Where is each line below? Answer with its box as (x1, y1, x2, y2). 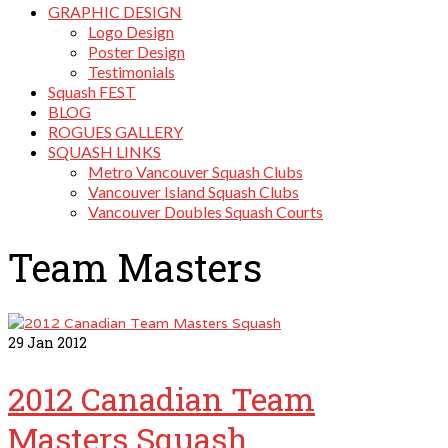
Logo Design (88, 22, 174, 41)
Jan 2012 (24, 332, 87, 352)
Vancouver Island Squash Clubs (88, 182, 299, 201)
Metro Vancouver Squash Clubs (88, 162, 303, 181)
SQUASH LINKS (48, 142, 161, 161)
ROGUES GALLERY (48, 122, 183, 141)
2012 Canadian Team (8, 377, 315, 421)
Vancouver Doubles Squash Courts (88, 202, 323, 221)
